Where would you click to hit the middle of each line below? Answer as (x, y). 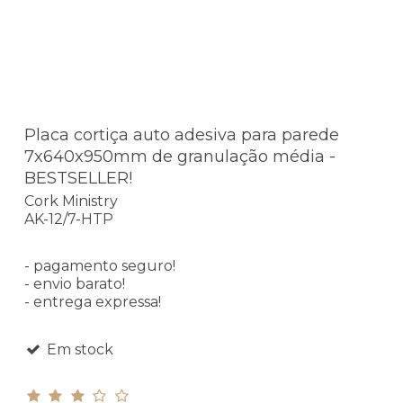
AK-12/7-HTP (69, 219)
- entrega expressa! (93, 302)
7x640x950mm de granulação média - (180, 156)
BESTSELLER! (78, 178)
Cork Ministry (71, 201)
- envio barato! (75, 284)
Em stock (78, 350)
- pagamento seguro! (100, 266)
